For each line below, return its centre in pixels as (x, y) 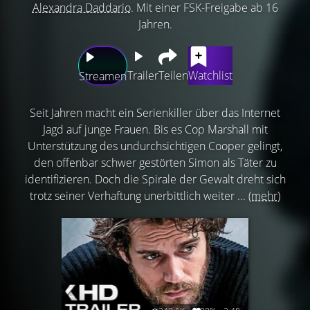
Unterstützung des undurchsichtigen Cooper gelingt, (155, 146)
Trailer (143, 76)
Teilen (173, 76)
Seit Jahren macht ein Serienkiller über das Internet (155, 113)
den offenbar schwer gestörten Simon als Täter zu (155, 163)
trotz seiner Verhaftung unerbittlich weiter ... (139, 196)
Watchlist (210, 76)
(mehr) (264, 196)
